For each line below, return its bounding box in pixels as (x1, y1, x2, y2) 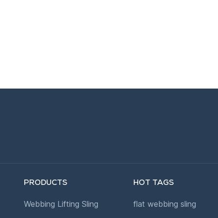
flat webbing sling (133, 199, 196, 209)
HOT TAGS (133, 179, 174, 187)
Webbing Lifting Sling (24, 199, 99, 209)
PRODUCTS (24, 179, 68, 187)
